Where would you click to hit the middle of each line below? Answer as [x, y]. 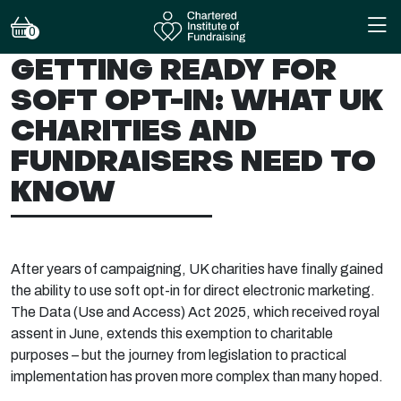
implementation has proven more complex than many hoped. [197, 376]
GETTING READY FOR [174, 69]
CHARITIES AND [134, 130]
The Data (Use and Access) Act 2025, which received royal [195, 312]
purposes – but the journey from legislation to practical [179, 355]
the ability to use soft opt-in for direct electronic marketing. [193, 290]
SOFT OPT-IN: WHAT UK [197, 99]
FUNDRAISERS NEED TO [193, 160]
